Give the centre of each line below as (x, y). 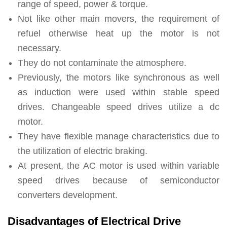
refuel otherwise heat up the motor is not (119, 34)
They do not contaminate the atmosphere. (102, 63)
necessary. (40, 48)
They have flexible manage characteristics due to (119, 137)
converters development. (68, 195)
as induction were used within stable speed (119, 92)
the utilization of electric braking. (83, 151)
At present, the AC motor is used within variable (119, 166)
